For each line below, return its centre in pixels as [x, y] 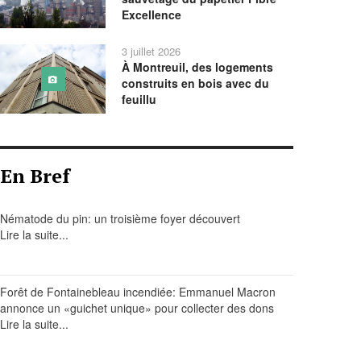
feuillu [139, 100]
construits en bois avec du [196, 83]
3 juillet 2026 [151, 52]
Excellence [152, 15]
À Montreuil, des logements [198, 67]
